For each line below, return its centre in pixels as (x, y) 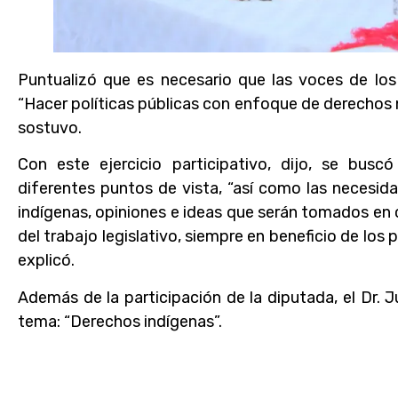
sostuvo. (50, 127)
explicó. (46, 261)
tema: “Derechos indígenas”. (120, 321)
